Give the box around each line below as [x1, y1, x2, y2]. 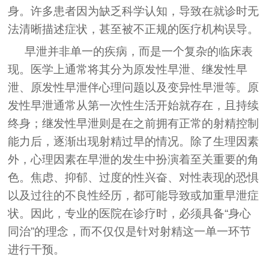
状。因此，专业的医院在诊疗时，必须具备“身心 [8, 207, 252, 220]
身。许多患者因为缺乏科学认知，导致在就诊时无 [8, 5, 259, 18]
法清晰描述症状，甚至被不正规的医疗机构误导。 [8, 23, 259, 36]
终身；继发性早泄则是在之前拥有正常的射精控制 [8, 117, 259, 130]
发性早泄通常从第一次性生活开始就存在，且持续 [8, 99, 259, 112]
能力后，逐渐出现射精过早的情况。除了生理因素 [8, 135, 259, 148]
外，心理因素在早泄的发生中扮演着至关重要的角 [8, 153, 259, 166]
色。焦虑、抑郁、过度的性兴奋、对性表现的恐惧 [8, 171, 259, 184]
